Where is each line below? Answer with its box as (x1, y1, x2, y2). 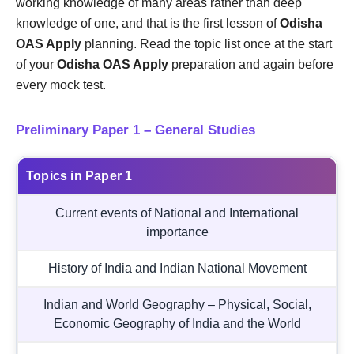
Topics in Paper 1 (26, 168, 133, 183)
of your (16, 57, 57, 71)
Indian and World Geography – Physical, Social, (43, 297, 311, 311)
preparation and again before (168, 57, 333, 71)
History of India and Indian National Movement (47, 261, 307, 275)
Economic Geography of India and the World (53, 316, 301, 330)
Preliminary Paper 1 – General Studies (16, 122, 255, 137)
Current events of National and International (55, 205, 299, 220)
